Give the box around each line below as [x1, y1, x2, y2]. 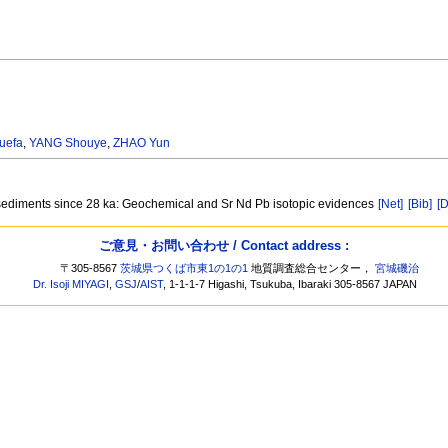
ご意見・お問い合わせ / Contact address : [99, 237, 349, 253]
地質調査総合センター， [248, 262, 376, 275]
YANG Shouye [29, 136, 108, 151]
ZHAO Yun [113, 136, 171, 151]
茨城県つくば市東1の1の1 [120, 262, 249, 275]
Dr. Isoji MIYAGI [33, 278, 110, 291]
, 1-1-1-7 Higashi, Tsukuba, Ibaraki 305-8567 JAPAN [163, 278, 418, 291]
